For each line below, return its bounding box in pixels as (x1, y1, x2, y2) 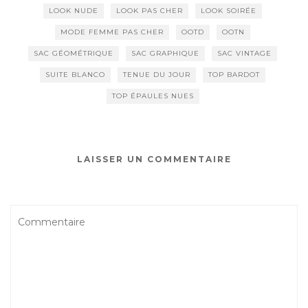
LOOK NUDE (49, 5, 98, 15)
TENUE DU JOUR (123, 69, 190, 79)
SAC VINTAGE (217, 48, 272, 58)
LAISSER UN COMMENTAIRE (76, 153, 232, 164)
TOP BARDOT (208, 69, 260, 79)
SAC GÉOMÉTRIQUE (34, 48, 113, 58)
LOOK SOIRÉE (201, 5, 256, 15)
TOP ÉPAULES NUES (111, 91, 194, 100)
